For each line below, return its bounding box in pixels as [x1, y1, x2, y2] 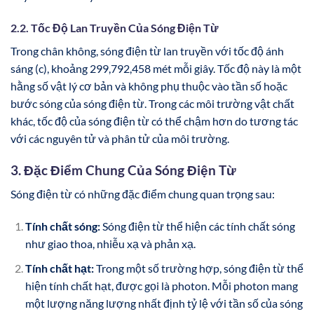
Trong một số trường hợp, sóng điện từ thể [93, 261, 303, 275]
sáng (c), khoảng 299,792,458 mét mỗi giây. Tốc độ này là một [11, 61, 301, 75]
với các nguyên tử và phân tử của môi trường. [11, 131, 229, 145]
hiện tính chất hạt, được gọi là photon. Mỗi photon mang [25, 278, 298, 292]
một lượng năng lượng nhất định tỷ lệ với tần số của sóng [25, 296, 303, 310]
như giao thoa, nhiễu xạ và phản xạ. [25, 236, 196, 250]
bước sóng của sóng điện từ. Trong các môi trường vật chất [11, 96, 294, 110]
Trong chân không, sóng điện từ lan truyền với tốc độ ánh [11, 43, 284, 57]
